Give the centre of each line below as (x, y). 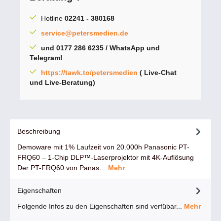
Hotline (53, 18)
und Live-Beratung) (63, 83)
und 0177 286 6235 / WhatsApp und (100, 48)
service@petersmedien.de (85, 33)
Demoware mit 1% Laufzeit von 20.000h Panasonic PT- (103, 147)
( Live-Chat (157, 73)
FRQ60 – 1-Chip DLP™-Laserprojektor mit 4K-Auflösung (106, 158)
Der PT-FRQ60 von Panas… (63, 168)
